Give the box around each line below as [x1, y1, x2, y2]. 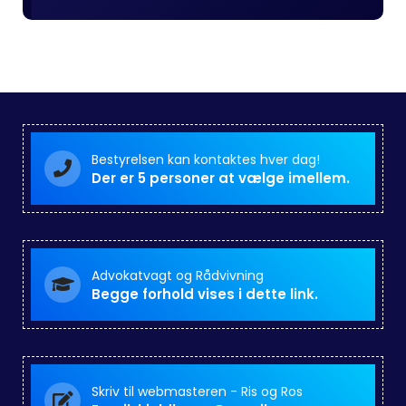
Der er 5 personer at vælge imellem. [92, 169, 350, 188]
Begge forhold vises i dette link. [92, 285, 318, 304]
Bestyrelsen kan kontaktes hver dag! [92, 150, 320, 169]
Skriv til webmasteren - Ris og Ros [92, 382, 303, 401]
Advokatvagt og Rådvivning [92, 266, 264, 285]
